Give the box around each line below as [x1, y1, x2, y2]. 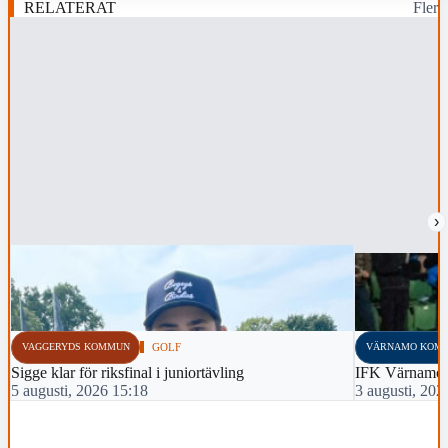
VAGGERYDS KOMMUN [21, 341, 130, 353]
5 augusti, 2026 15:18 [11, 382, 148, 400]
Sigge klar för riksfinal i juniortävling [11, 364, 244, 382]
